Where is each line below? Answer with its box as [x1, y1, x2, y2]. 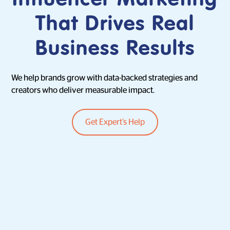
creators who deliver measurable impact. [11, 86, 155, 94]
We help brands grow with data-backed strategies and [11, 73, 198, 82]
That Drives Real [35, 14, 195, 35]
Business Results [35, 39, 195, 60]
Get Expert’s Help [85, 118, 145, 126]
